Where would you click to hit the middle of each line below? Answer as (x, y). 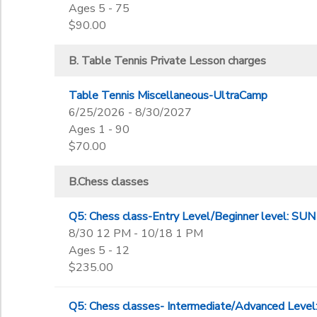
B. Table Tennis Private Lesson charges (167, 61)
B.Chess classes (108, 182)
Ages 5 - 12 (99, 250)
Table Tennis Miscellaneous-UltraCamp (168, 96)
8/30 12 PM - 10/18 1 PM (136, 234)
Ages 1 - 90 (99, 129)
